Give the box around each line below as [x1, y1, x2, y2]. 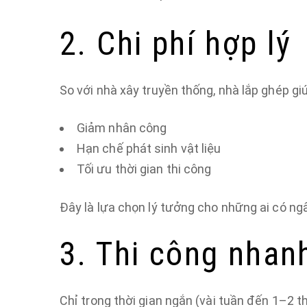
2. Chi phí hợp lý [60, 24, 292, 63]
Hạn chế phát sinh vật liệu [77, 141, 221, 156]
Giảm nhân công [77, 121, 167, 135]
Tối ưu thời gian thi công [77, 162, 212, 176]
